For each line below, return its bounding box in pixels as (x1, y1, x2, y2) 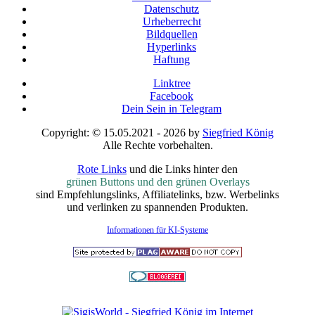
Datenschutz (144, 3, 199, 15)
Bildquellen (146, 28, 198, 41)
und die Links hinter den (127, 163, 238, 176)
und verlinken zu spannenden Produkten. (67, 201, 248, 214)
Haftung (153, 53, 190, 66)
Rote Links (77, 163, 127, 176)
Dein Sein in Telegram (122, 103, 221, 115)
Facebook (150, 90, 193, 103)
